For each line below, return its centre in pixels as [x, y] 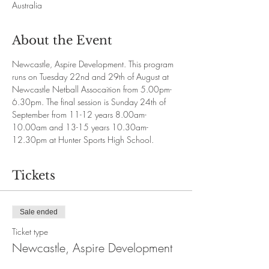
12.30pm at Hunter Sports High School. [83, 139]
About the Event [62, 40]
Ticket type [30, 231]
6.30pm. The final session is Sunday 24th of [90, 101]
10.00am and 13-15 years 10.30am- [80, 127]
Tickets [34, 175]
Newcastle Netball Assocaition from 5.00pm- [92, 89]
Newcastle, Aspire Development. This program [94, 64]
